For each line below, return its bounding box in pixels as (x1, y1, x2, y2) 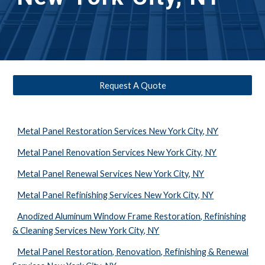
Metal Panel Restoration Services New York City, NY (17, 126, 219, 136)
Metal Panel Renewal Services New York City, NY (17, 169, 205, 179)
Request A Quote (99, 80, 166, 91)
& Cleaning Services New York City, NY (12, 225, 160, 235)
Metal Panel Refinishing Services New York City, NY (17, 190, 214, 200)
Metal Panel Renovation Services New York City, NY (17, 147, 217, 157)
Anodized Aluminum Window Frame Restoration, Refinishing (17, 211, 247, 221)
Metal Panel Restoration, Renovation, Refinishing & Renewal (17, 247, 249, 257)
